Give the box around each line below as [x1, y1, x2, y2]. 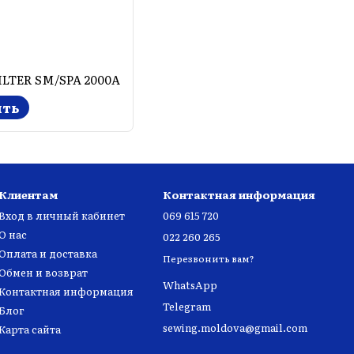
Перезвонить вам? [163, 251, 254, 266]
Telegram [163, 299, 211, 314]
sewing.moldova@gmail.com [163, 320, 307, 336]
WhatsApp [163, 277, 217, 293]
